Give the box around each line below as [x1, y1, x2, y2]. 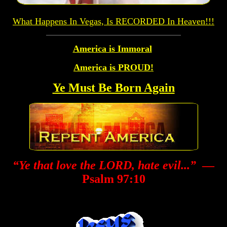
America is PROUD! [73, 62, 154, 72]
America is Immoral [72, 43, 152, 54]
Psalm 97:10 [82, 172, 145, 185]
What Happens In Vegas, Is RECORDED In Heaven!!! [13, 16, 214, 26]
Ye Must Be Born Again [52, 81, 175, 94]
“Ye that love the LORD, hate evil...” [13, 158, 199, 172]
